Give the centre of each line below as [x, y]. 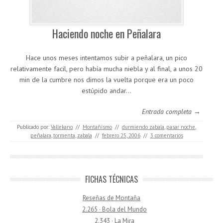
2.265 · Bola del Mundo [114, 209]
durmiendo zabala [143, 127]
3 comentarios [167, 135]
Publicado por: [34, 127]
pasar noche [181, 127]
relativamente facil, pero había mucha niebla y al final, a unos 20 [107, 69]
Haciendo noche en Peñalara [107, 33]
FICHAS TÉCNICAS [111, 179]
